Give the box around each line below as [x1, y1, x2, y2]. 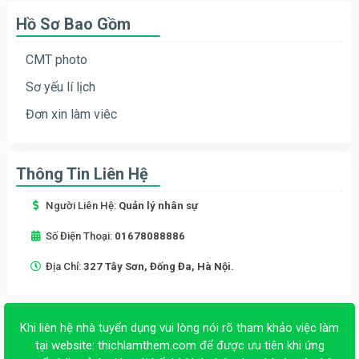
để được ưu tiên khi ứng [196, 337, 325, 353]
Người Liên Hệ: [46, 199, 119, 212]
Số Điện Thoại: [46, 229, 115, 242]
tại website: [34, 337, 98, 353]
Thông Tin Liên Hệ [16, 163, 148, 184]
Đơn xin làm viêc [26, 106, 117, 122]
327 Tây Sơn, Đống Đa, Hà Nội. [83, 260, 234, 272]
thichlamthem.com [97, 337, 196, 353]
